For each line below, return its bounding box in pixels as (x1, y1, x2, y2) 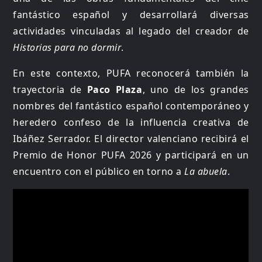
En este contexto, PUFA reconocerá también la (13, 67, 249, 80)
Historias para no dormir (13, 41, 122, 54)
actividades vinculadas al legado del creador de (13, 25, 249, 38)
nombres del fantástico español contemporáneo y (13, 99, 249, 113)
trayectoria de (13, 83, 87, 96)
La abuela (184, 165, 227, 178)
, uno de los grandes (142, 83, 249, 96)
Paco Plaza (87, 83, 143, 96)
